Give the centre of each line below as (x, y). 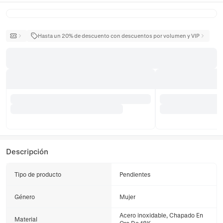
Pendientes (135, 174)
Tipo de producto (38, 174)
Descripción (27, 151)
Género (25, 197)
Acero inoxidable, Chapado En (161, 215)
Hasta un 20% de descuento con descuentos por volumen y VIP (119, 36)
